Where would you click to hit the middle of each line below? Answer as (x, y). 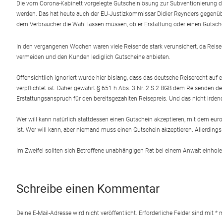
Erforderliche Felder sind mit (177, 213)
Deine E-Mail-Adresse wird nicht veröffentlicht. (77, 213)
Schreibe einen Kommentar (88, 189)
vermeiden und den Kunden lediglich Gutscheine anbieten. (93, 57)
